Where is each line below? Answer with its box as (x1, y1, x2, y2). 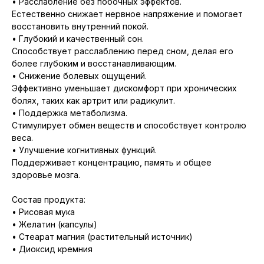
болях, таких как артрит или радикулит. (12, 95, 175, 106)
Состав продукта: (12, 194, 85, 205)
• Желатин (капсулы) (12, 219, 97, 230)
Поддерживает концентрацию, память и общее (12, 157, 212, 168)
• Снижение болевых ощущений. (12, 71, 147, 81)
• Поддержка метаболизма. (12, 108, 127, 118)
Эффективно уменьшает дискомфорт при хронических (12, 83, 237, 94)
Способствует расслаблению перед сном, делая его (12, 46, 233, 57)
